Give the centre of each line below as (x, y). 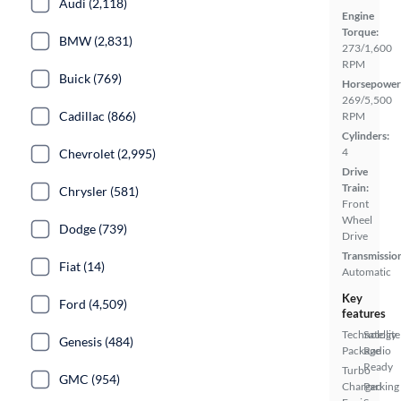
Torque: (360, 32)
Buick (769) (90, 78)
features (364, 313)
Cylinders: (366, 136)
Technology (369, 334)
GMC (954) (90, 379)
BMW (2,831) (96, 41)
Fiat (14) (82, 266)
